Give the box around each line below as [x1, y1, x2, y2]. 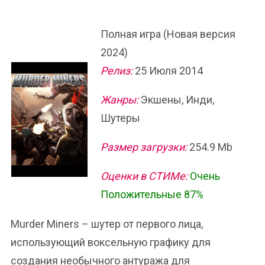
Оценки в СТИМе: [101, 170, 188, 182]
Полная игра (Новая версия [101, 28, 235, 40]
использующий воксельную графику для [11, 236, 211, 248]
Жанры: [101, 93, 138, 106]
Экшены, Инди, [138, 93, 214, 106]
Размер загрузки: [101, 141, 187, 153]
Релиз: [101, 64, 132, 77]
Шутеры [101, 112, 140, 124]
